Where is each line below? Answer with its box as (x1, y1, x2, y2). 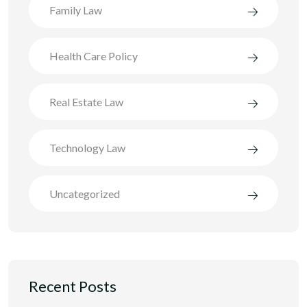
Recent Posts (29, 276, 116, 295)
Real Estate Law (49, 95, 123, 109)
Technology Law (49, 141, 125, 155)
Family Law (49, 3, 102, 17)
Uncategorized (49, 187, 120, 201)
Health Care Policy (49, 49, 138, 63)
